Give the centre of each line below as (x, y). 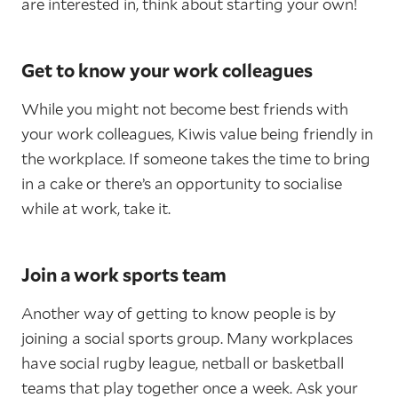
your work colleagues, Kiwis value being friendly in (197, 134)
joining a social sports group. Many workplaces (187, 338)
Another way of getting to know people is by (179, 314)
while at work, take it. (96, 209)
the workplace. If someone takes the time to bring (196, 159)
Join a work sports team (124, 275)
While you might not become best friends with (185, 109)
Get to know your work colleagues (167, 71)
